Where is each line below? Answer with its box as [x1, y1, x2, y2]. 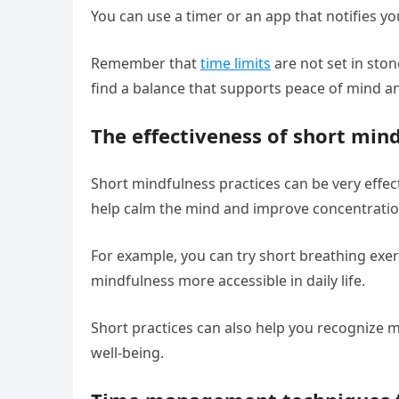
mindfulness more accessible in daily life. [91, 271, 365, 290]
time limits [200, 53, 271, 73]
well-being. [91, 343, 164, 362]
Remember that [91, 53, 200, 73]
